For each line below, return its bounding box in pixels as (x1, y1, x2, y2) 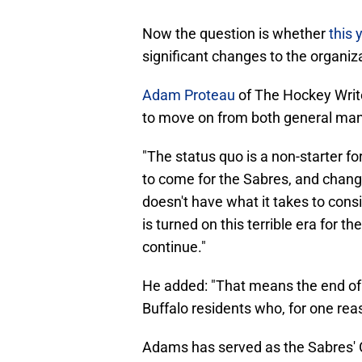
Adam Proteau (142, 86, 235, 104)
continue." (142, 238, 206, 256)
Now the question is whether (142, 25, 329, 43)
